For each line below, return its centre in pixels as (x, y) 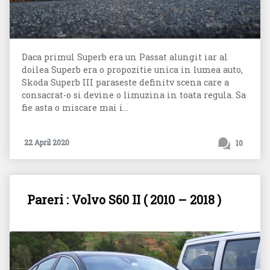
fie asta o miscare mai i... (75, 107)
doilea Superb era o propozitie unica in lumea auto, (132, 69)
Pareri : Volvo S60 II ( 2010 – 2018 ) (124, 199)
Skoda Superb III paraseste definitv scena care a (125, 82)
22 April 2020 (47, 143)
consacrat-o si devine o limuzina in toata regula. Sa (134, 95)
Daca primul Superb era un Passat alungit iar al (125, 57)
